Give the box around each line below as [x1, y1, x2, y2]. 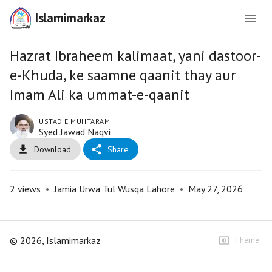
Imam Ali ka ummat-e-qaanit [10, 85, 189, 104]
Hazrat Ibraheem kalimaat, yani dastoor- [10, 46, 261, 65]
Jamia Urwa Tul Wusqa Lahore [54, 183, 175, 195]
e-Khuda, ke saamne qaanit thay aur [10, 66, 236, 84]
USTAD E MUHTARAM [39, 117, 110, 126]
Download [34, 144, 71, 155]
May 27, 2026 [188, 183, 243, 195]
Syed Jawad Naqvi [39, 126, 110, 138]
